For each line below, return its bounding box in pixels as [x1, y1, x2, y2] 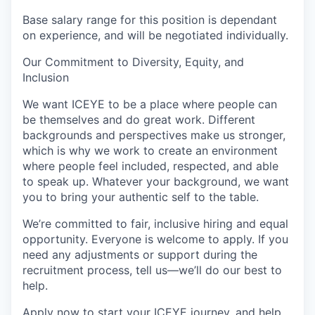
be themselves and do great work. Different [22, 112, 255, 127]
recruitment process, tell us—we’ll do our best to [22, 263, 282, 277]
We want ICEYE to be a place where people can [22, 97, 277, 111]
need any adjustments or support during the [22, 247, 257, 262]
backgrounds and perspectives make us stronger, [22, 128, 285, 142]
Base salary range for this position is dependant [22, 13, 277, 27]
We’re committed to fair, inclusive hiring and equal [22, 217, 288, 231]
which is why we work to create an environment [22, 143, 278, 157]
